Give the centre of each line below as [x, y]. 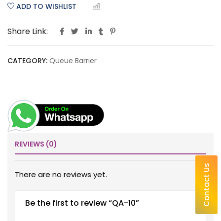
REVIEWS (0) [36, 144]
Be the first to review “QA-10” [82, 203]
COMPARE [121, 7]
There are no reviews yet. [61, 175]
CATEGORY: [27, 61]
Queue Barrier [73, 61]
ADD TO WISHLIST [46, 6]
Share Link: [28, 31]
